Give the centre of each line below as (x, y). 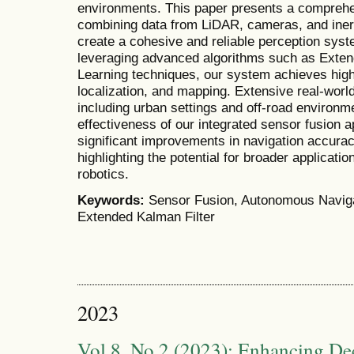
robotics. (103, 174)
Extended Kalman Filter (146, 216)
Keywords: (113, 200)
